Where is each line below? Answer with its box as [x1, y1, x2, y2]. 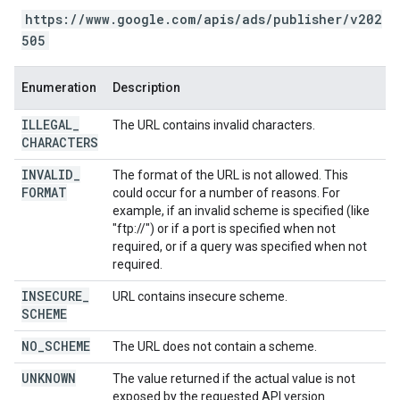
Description [112, 80, 180, 95]
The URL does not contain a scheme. [112, 339, 317, 354]
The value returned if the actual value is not [112, 371, 355, 386]
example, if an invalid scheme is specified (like [112, 204, 370, 218]
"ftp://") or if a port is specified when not [112, 221, 336, 236]
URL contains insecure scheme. [112, 289, 287, 304]
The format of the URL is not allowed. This [112, 168, 348, 182]
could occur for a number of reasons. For [112, 186, 340, 200]
